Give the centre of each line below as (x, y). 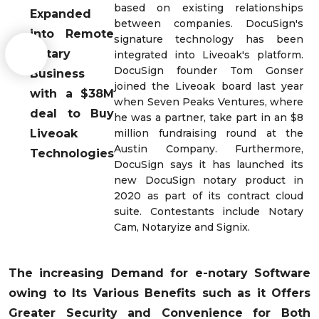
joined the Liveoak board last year (209, 87)
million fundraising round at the (209, 134)
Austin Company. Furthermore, (209, 149)
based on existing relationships (209, 8)
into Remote (72, 34)
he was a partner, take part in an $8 (209, 118)
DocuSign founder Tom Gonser (209, 71)
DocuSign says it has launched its (209, 165)
